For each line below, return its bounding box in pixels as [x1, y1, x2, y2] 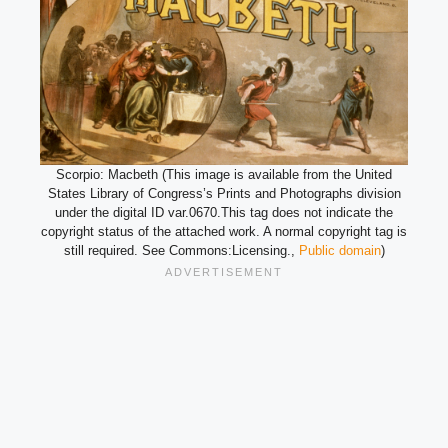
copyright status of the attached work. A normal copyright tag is [41, 224, 407, 240]
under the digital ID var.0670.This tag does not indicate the [55, 205, 393, 221]
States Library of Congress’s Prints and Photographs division [47, 186, 401, 202]
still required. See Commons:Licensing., [63, 243, 299, 259]
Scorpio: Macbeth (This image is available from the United [56, 167, 392, 183]
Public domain [298, 243, 381, 259]
